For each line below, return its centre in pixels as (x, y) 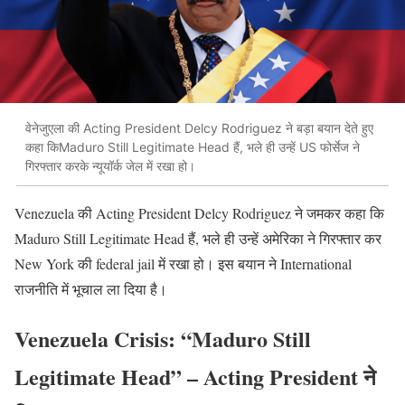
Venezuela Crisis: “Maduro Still (163, 338)
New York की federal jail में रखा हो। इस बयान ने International (183, 263)
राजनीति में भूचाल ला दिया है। (91, 288)
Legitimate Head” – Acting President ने (195, 376)
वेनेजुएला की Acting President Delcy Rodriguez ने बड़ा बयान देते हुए (199, 128)
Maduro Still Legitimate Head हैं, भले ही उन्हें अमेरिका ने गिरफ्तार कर (198, 238)
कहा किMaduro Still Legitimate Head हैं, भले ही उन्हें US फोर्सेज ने (193, 147)
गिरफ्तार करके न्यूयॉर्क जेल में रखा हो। (110, 166)
